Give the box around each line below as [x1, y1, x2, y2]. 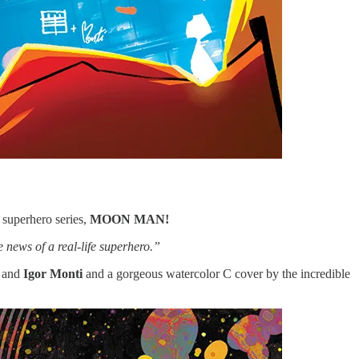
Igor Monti [23, 266, 83, 280]
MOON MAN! [90, 212, 169, 226]
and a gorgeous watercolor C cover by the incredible [83, 266, 350, 280]
